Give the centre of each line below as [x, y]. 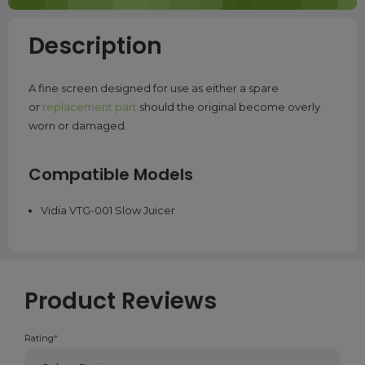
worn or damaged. [78, 126]
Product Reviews [121, 301]
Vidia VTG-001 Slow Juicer [108, 211]
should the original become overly [229, 107]
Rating [39, 339]
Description [95, 46]
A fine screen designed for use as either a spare [154, 88]
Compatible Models [111, 175]
